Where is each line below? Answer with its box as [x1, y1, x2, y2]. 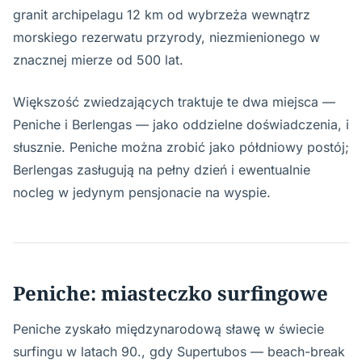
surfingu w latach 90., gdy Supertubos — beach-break [13, 343, 345, 360]
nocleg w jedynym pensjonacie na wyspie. [13, 183, 271, 200]
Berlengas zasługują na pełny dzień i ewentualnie [13, 161, 310, 178]
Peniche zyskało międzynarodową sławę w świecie [13, 320, 324, 337]
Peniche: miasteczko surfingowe [13, 279, 328, 306]
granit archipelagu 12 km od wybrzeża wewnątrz [13, 6, 310, 23]
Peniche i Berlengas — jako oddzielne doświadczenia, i [13, 116, 349, 133]
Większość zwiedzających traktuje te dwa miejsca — [13, 93, 335, 110]
